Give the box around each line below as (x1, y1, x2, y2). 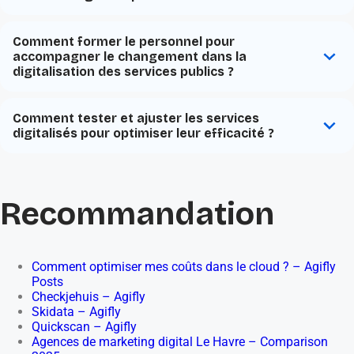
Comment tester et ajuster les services (13, 111, 259, 126)
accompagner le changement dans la (13, 49, 247, 65)
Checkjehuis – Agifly (32, 289, 145, 305)
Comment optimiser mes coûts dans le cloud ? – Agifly (32, 259, 336, 275)
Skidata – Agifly (32, 304, 121, 320)
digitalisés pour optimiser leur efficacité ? (13, 126, 274, 141)
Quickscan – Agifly (32, 319, 137, 335)
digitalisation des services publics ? (13, 64, 234, 80)
